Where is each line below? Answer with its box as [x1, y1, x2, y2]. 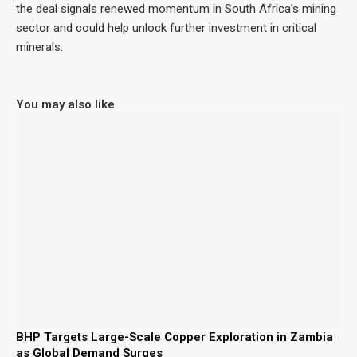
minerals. [16, 40, 63, 54]
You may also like [16, 97, 115, 112]
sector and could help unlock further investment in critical [16, 21, 316, 35]
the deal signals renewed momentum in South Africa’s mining [16, 2, 336, 16]
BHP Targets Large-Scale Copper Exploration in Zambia [16, 330, 333, 344]
